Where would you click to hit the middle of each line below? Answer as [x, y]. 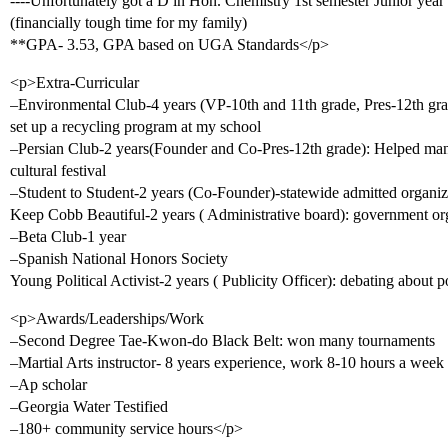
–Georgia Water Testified [89, 406]
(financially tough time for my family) [128, 22]
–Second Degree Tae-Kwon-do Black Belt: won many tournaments [222, 340]
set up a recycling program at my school [135, 126]
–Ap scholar [48, 384]
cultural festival [58, 170]
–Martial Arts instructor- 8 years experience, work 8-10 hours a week [227, 362]
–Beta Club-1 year [68, 236]
